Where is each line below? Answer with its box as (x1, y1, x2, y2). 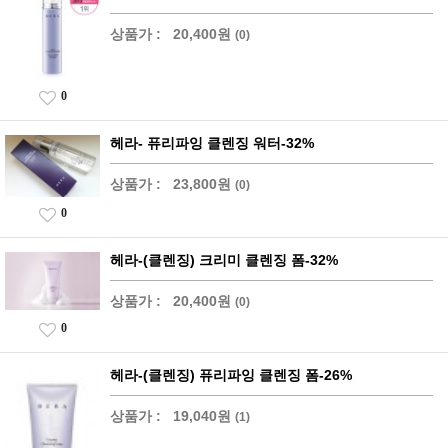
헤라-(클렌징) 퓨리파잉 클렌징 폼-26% (110, 367, 352, 384)
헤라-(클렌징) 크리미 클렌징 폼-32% (110, 252, 338, 269)
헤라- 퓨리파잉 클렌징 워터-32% (110, 134, 314, 151)
